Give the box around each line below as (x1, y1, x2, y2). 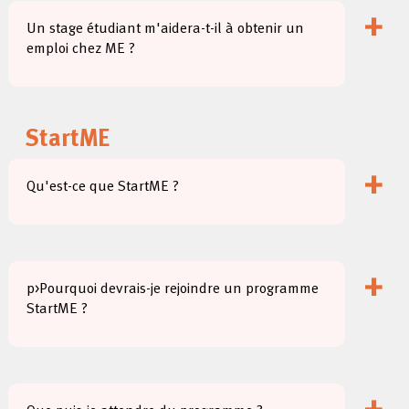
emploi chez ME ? (26, 38, 136, 60)
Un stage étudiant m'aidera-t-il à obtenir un (26, 18, 305, 40)
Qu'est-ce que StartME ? (26, 176, 180, 198)
